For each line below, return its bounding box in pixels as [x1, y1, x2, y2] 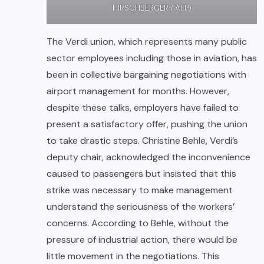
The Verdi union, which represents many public [47, 35, 247, 48]
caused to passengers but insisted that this [47, 167, 236, 180]
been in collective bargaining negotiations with [47, 68, 246, 81]
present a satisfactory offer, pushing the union [47, 118, 247, 131]
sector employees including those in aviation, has [47, 52, 257, 65]
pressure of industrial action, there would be [47, 233, 237, 246]
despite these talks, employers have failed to [47, 101, 239, 114]
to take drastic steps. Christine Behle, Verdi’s [47, 134, 238, 147]
